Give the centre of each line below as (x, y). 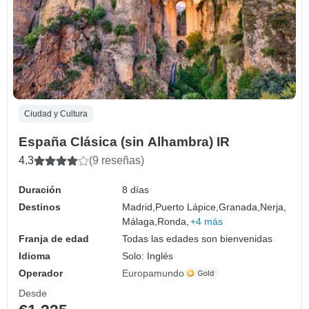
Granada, (240, 207)
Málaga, (140, 221)
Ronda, (173, 221)
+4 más (207, 221)
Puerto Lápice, (187, 207)
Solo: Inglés (148, 256)
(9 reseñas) (117, 160)
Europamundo (153, 273)
